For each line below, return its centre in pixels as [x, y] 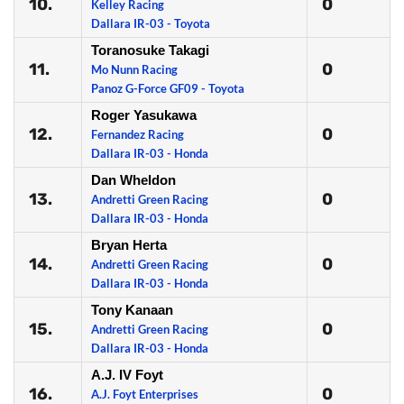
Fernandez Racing [138, 134]
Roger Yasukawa [144, 115]
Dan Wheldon [133, 180]
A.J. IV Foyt [127, 375]
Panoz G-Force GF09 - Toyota [168, 88]
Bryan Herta [129, 245]
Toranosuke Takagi [150, 50]
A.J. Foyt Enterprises [145, 394]
